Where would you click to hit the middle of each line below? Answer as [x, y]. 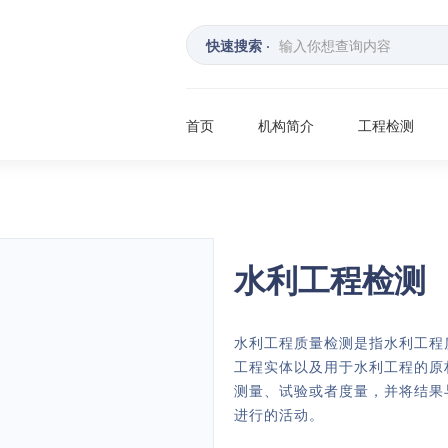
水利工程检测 [330, 279]
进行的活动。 [279, 414]
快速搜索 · [238, 45]
